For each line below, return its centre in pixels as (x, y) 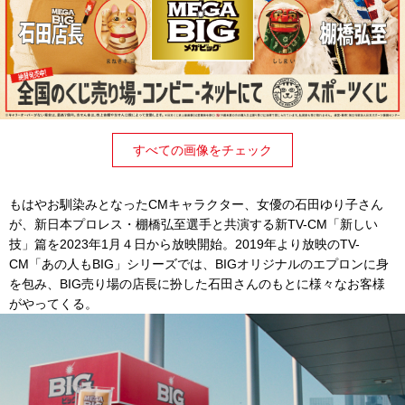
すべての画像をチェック (202, 150)
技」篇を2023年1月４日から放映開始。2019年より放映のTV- (184, 244)
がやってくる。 (53, 303)
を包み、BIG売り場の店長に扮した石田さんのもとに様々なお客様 (197, 283)
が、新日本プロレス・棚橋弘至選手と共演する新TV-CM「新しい (193, 224)
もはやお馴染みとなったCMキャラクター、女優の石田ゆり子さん (196, 204)
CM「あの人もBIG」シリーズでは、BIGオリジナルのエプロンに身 (199, 264)
